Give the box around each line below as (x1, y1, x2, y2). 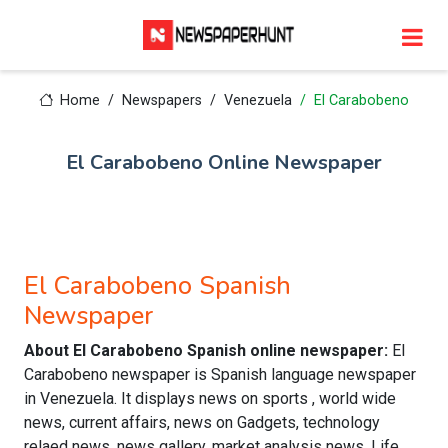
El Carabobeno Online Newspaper (66, 149, 382, 176)
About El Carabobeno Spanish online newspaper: (24, 341, 392, 360)
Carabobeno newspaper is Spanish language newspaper (24, 365, 416, 384)
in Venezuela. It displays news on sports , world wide (24, 389, 396, 408)
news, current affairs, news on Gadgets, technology (24, 413, 380, 432)
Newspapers (122, 92, 203, 109)
